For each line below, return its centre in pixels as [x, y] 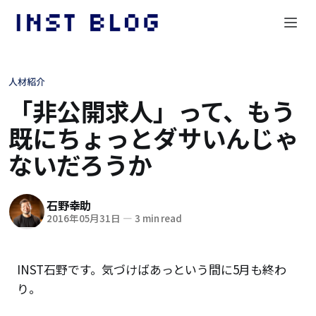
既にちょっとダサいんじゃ [153, 137]
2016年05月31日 [84, 218]
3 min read [157, 218]
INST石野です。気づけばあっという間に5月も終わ [152, 269]
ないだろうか [80, 164]
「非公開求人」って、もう [152, 110]
